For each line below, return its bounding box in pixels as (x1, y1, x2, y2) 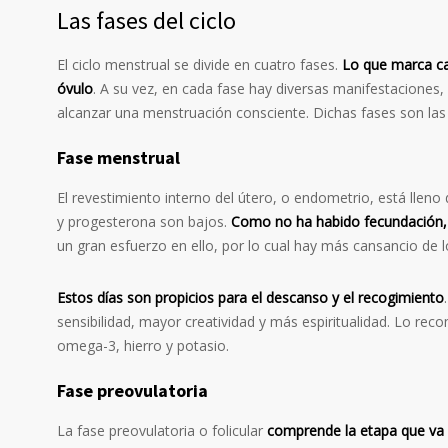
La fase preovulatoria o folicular (57, 421, 267, 441)
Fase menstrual (57, 146, 180, 170)
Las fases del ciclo (57, 5, 236, 37)
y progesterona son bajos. (57, 212, 231, 232)
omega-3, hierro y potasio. (57, 336, 229, 356)
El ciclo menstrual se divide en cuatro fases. (57, 55, 342, 75)
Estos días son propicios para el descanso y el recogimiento (57, 288, 444, 308)
